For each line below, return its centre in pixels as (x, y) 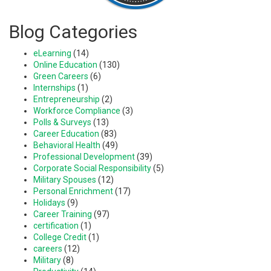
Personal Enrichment (73, 191)
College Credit (60, 237)
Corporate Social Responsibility (92, 168)
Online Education (65, 64)
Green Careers (61, 76)
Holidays (49, 202)
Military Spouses (65, 179)
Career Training (63, 214)
